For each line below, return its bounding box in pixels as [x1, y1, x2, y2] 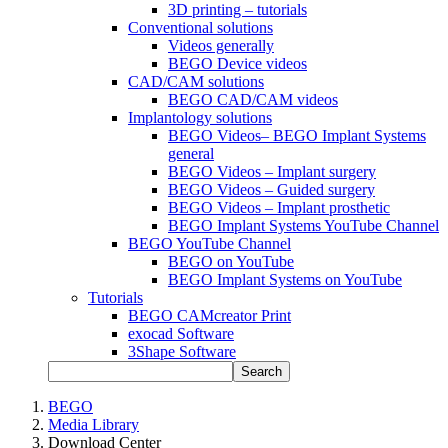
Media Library [48, 415, 139, 433]
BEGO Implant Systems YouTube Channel [168, 216, 439, 234]
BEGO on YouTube [168, 252, 294, 270]
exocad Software [128, 324, 234, 342]
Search [241, 363, 282, 379]
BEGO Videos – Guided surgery [168, 180, 375, 198]
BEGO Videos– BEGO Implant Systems [168, 126, 426, 144]
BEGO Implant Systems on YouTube [168, 270, 402, 288]
